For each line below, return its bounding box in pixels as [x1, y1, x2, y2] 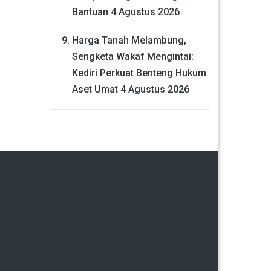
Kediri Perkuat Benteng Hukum [71, 67, 206, 79]
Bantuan [71, 5, 108, 18]
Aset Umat [71, 83, 118, 95]
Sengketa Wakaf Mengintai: [71, 50, 194, 62]
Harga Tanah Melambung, [71, 34, 186, 46]
